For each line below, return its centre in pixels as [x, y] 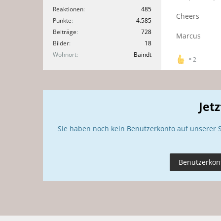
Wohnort [65, 54]
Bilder [61, 43]
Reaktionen [68, 9]
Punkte [62, 20]
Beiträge [65, 32]
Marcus [189, 36]
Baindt [143, 54]
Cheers [188, 16]
